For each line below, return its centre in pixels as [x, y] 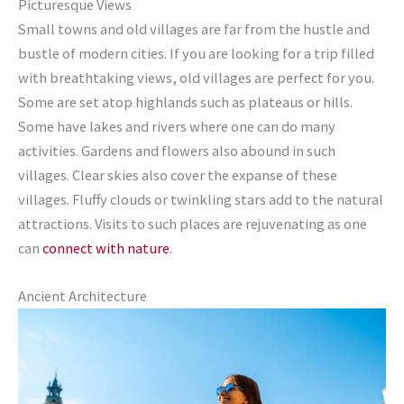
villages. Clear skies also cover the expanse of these [178, 174]
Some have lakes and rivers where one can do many [177, 126]
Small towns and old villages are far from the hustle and [194, 28]
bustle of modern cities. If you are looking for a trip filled [196, 53]
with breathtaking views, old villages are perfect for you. [196, 77]
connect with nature [106, 248]
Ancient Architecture [83, 296]
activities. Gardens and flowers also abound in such [177, 150]
